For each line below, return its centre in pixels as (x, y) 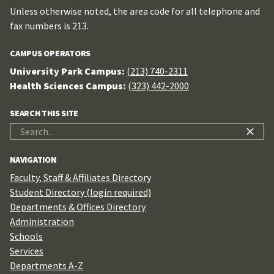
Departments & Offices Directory (78, 207)
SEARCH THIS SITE (44, 113)
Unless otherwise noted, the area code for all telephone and (135, 11)
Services (27, 251)
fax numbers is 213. (49, 26)
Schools (26, 236)
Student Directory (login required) (80, 192)
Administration (42, 221)
